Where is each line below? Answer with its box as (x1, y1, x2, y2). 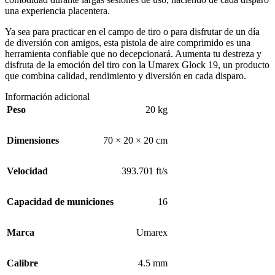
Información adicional (5, 91, 90, 103)
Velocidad (7, 166, 48, 177)
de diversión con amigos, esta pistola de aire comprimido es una (5, 37, 250, 48)
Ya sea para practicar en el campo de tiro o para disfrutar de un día (5, 26, 260, 37)
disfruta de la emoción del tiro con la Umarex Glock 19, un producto (5, 60, 269, 71)
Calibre (7, 258, 38, 269)
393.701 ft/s (122, 166, 168, 177)
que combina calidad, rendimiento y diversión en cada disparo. (5, 71, 246, 82)
